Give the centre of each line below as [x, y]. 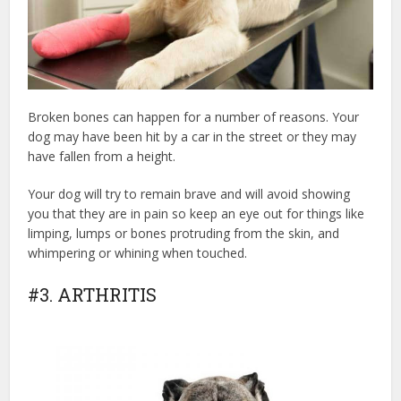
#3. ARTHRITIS [93, 295]
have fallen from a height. [102, 157]
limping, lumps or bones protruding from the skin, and [184, 234]
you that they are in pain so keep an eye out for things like [196, 214]
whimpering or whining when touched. [138, 253]
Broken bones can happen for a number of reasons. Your [194, 117]
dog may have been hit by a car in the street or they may [192, 137]
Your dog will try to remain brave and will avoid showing [189, 194]
